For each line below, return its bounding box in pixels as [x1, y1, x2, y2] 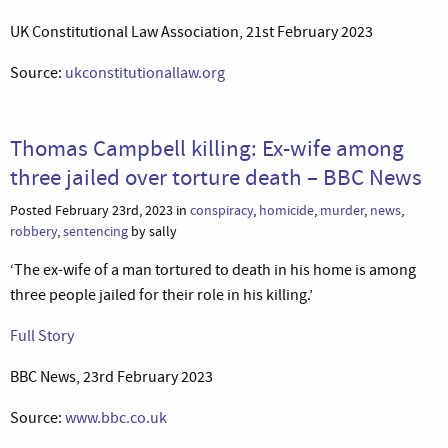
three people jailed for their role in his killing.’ [10, 284, 313, 305]
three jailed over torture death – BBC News [10, 161, 422, 192]
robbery [10, 221, 57, 241]
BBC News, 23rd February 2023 [10, 366, 213, 387]
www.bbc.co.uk [65, 407, 167, 428]
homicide [259, 200, 314, 220]
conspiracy [190, 200, 253, 220]
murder [320, 200, 364, 220]
